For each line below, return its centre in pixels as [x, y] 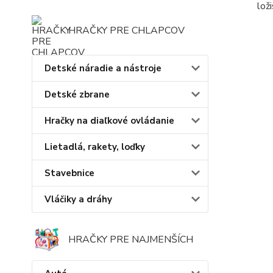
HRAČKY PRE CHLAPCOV [126, 30]
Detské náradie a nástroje [103, 68]
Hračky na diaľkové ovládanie [109, 121]
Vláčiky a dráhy [78, 199]
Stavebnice [69, 173]
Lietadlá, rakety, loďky [95, 147]
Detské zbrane [77, 94]
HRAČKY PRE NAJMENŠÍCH [131, 239]
